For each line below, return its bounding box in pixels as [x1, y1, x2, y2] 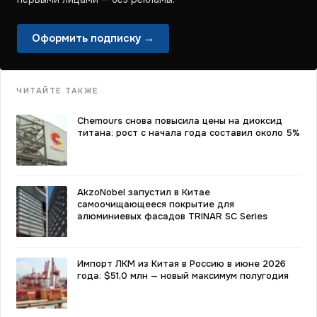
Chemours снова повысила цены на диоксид [77, 115, 282, 127]
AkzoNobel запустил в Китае [77, 186, 210, 198]
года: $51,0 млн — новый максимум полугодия [77, 270, 289, 282]
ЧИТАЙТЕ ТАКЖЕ [16, 86, 100, 96]
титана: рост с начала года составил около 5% [77, 127, 300, 139]
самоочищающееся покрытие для [77, 198, 234, 210]
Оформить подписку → [32, 31, 154, 45]
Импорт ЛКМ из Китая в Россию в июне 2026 [77, 258, 286, 270]
